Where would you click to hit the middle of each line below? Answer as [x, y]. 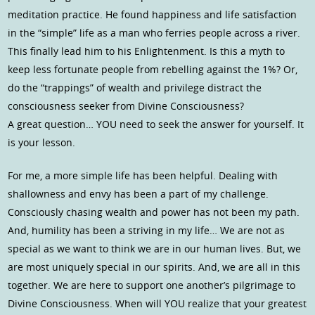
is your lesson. [42, 143]
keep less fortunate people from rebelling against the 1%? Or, [153, 70]
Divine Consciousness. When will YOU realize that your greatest [157, 304]
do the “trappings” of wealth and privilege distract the [135, 88]
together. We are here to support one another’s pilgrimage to [152, 285]
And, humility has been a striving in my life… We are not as [147, 231]
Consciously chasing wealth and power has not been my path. [154, 212]
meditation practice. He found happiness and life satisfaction [153, 15]
